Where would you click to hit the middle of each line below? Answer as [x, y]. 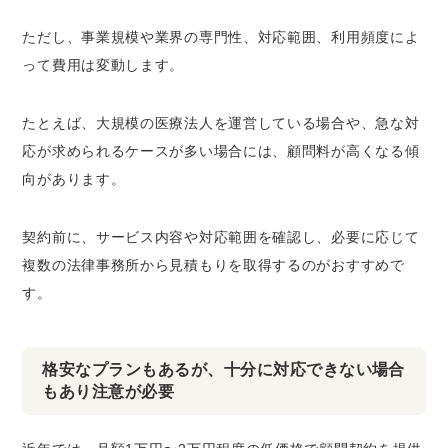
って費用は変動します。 [103, 65]
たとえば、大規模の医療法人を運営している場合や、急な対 [221, 123]
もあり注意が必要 [108, 391]
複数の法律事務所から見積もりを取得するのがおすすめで [213, 265]
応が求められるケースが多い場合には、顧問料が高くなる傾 [221, 151]
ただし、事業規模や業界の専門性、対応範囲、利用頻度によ [221, 37]
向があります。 [74, 179]
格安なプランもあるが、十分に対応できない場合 [223, 369]
